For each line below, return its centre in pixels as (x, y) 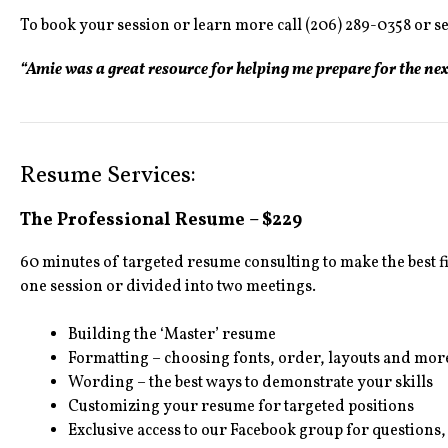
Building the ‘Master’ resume (172, 335)
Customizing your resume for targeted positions (241, 407)
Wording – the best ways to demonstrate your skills (250, 383)
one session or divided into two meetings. (168, 287)
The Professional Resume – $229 (161, 221)
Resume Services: (108, 176)
